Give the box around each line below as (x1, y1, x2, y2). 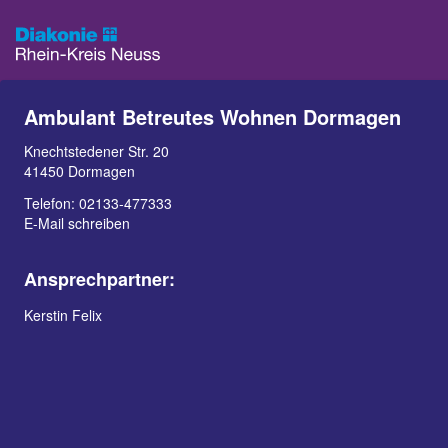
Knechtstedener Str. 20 (24, 141, 169, 161)
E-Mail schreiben (24, 213, 130, 233)
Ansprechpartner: (24, 266, 175, 292)
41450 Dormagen (24, 161, 135, 181)
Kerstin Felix (24, 305, 102, 325)
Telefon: (24, 193, 79, 213)
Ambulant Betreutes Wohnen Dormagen (24, 102, 401, 131)
